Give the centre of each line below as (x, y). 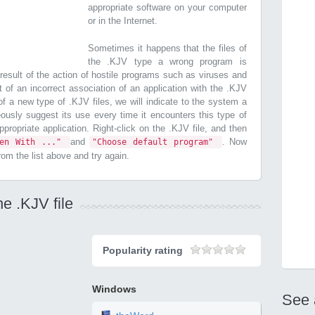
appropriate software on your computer (167, 7)
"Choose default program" (155, 142)
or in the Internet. (123, 21)
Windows (115, 289)
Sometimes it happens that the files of (167, 48)
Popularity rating (143, 250)
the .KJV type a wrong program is (167, 62)
